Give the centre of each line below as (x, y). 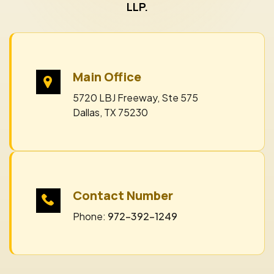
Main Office (107, 77)
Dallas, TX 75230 (110, 113)
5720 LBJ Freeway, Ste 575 (135, 98)
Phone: (90, 217)
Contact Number (123, 196)
